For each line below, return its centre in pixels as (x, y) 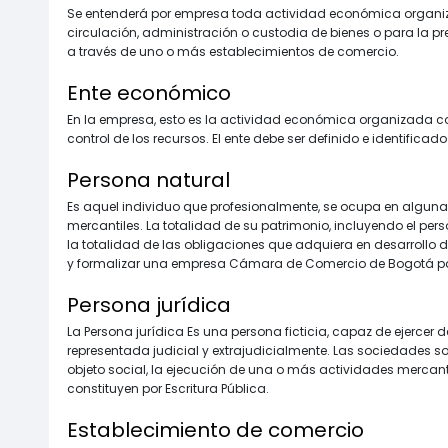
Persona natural (148, 179)
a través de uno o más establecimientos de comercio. (233, 51)
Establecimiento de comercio (215, 429)
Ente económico (149, 92)
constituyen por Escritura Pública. (168, 388)
